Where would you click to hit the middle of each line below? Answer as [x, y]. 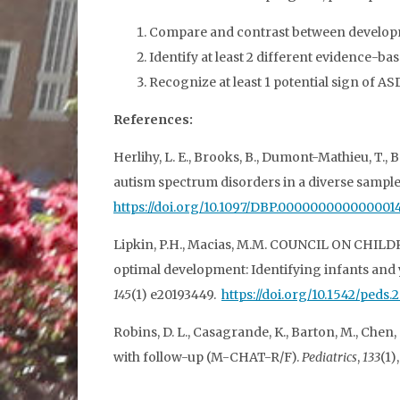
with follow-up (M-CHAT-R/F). [208, 357]
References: [154, 120]
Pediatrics [329, 357]
